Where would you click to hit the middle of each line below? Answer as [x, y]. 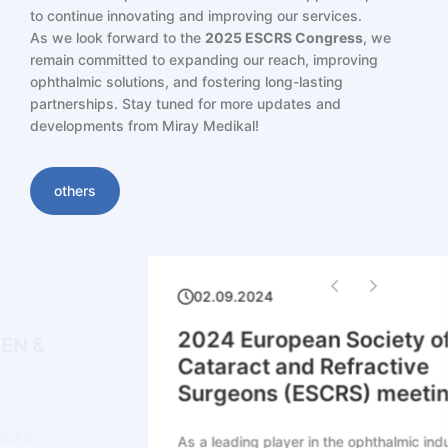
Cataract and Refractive [186, 366]
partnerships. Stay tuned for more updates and [185, 103]
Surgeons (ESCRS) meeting [203, 393]
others [75, 190]
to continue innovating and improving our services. [196, 15]
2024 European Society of [197, 339]
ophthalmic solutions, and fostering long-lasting [186, 81]
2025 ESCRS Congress [284, 37]
